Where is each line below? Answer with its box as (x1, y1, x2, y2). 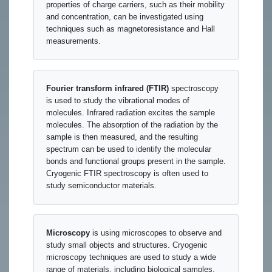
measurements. (46, 36, 101, 46)
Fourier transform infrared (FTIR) (46, 84, 169, 93)
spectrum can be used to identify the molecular (46, 144, 211, 154)
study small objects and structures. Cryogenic (46, 240, 208, 250)
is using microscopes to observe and (92, 228, 222, 238)
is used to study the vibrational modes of (46, 96, 189, 106)
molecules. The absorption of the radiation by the (46, 120, 218, 130)
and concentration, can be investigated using (46, 12, 203, 22)
